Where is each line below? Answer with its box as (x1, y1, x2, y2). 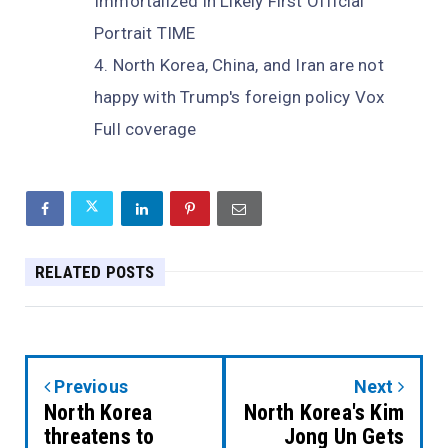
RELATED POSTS (35, 261, 155, 282)
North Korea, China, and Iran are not (112, 54, 384, 75)
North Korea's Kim (243, 399, 404, 425)
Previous (50, 375, 129, 397)
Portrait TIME (94, 22, 196, 43)
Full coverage (94, 118, 197, 139)
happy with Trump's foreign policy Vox (94, 86, 385, 107)
